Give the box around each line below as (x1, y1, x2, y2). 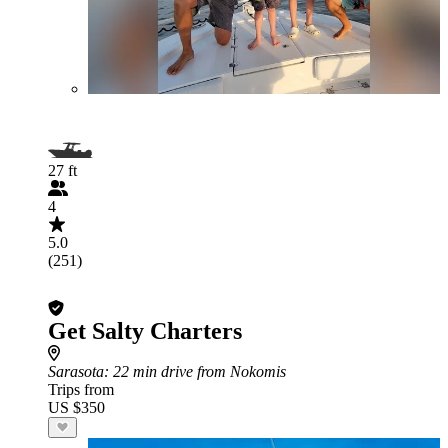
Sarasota (48, 363, 104, 380)
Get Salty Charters (48, 318, 242, 344)
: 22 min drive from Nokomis (104, 363, 286, 380)
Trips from (48, 381, 114, 398)
